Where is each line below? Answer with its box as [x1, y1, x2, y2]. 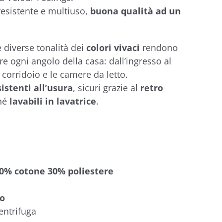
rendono [142, 42, 178, 54]
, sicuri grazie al [73, 82, 140, 94]
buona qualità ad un [90, 5, 181, 17]
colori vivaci [86, 42, 142, 54]
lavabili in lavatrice [9, 95, 96, 107]
